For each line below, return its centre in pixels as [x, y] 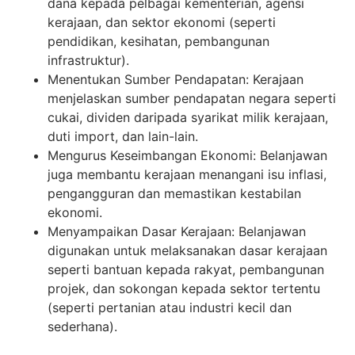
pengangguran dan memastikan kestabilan [174, 194]
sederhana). [82, 327]
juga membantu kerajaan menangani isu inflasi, [187, 175]
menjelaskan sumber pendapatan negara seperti [192, 99]
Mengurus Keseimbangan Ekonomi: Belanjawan [187, 156]
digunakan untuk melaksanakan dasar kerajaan [187, 251]
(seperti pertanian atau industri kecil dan [170, 308]
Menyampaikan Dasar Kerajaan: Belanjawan [177, 232]
